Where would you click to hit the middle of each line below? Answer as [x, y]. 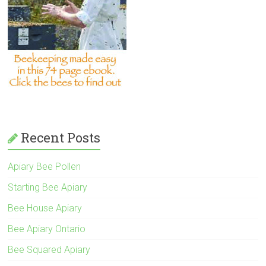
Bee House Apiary [45, 208]
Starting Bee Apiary [48, 187]
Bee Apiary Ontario [47, 229]
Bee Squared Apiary [49, 249]
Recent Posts [61, 137]
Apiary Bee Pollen [45, 166]
